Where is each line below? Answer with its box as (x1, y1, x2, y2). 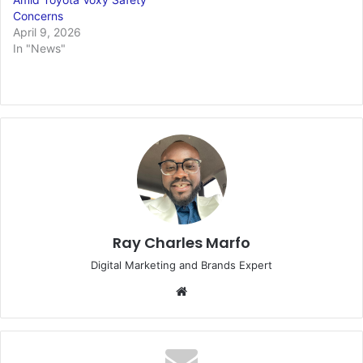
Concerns (13, 9, 63, 23)
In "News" (13, 41, 66, 56)
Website (190, 283, 237, 299)
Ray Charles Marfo (113, 233, 250, 254)
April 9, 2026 (13, 25, 81, 40)
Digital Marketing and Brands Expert (91, 258, 272, 272)
